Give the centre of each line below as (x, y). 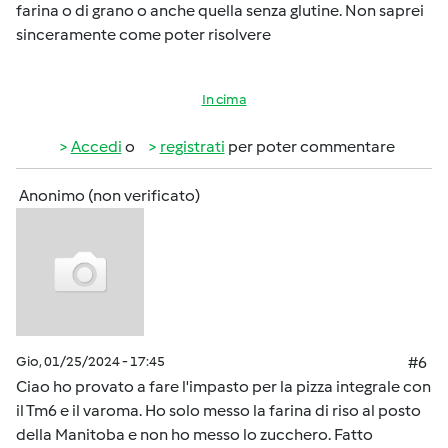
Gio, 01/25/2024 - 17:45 (90, 361)
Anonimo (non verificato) (109, 195)
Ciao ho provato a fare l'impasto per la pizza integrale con (223, 386)
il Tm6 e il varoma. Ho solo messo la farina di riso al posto (218, 410)
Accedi (96, 146)
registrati (192, 146)
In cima (224, 99)
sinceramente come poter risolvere (143, 34)
